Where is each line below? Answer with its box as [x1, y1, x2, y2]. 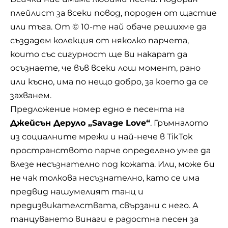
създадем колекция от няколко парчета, [10, 36, 189, 45]
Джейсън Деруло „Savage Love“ [10, 118, 150, 128]
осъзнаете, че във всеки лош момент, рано [10, 63, 201, 73]
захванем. [10, 91, 51, 100]
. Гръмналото [150, 118, 208, 128]
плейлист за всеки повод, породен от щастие [10, 8, 217, 18]
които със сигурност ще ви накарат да [10, 49, 187, 59]
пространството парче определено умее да [10, 146, 211, 155]
